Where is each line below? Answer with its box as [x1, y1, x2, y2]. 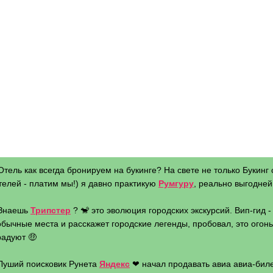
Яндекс [99, 259, 130, 269]
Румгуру [158, 179, 194, 188]
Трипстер [30, 205, 71, 215]
